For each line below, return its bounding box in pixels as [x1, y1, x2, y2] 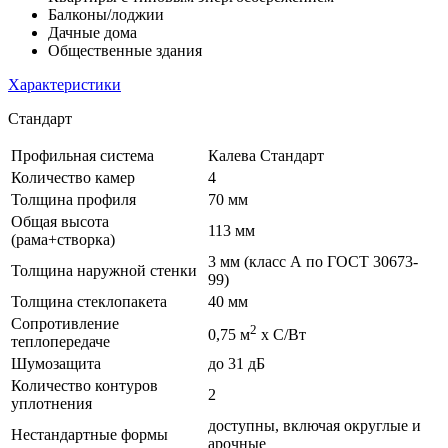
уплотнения [11, 394, 92, 412]
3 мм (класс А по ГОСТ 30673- [208, 252, 418, 270]
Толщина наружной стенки [11, 261, 197, 279]
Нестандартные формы [11, 425, 168, 443]
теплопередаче [11, 332, 110, 350]
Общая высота [11, 212, 109, 230]
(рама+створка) [11, 230, 115, 248]
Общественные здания [48, 41, 202, 59]
